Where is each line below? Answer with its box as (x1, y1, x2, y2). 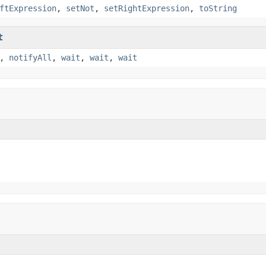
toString (199, 3, 237, 13)
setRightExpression (104, 3, 189, 13)
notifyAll (9, 52, 52, 62)
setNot (66, 3, 94, 13)
